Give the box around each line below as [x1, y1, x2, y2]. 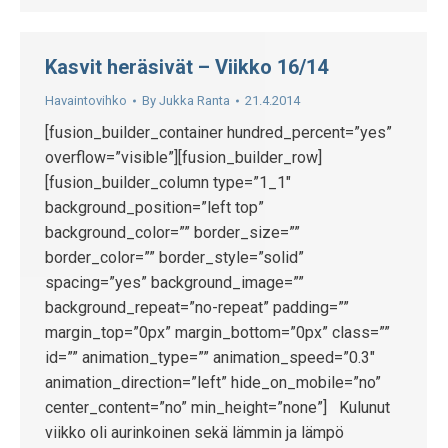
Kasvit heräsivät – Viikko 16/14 [45, 55, 328, 79]
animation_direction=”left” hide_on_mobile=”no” [45, 373, 381, 392]
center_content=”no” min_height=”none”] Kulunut [45, 398, 390, 417]
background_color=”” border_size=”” [45, 223, 300, 242]
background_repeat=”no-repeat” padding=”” [45, 298, 349, 317]
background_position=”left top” [45, 198, 264, 217]
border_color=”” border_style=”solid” [45, 248, 304, 267]
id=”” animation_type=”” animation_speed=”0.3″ [45, 348, 375, 367]
